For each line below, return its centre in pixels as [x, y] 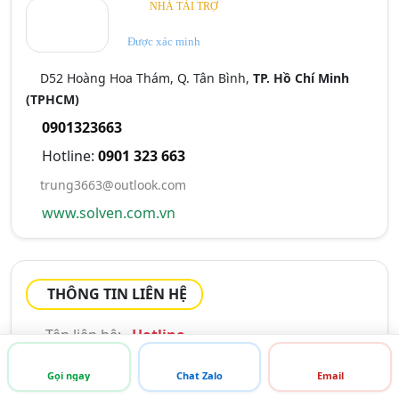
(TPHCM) [53, 99]
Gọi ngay [69, 375]
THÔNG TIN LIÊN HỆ [117, 294]
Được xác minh [163, 41]
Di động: [74, 363]
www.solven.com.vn [109, 213]
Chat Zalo [199, 375]
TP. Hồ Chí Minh [301, 78]
